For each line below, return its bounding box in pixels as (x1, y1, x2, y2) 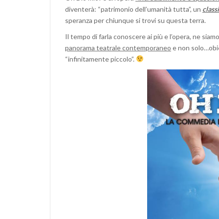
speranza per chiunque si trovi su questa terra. (65, 16, 206, 25)
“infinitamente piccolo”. (65, 55, 136, 64)
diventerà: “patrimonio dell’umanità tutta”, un (65, 5, 202, 14)
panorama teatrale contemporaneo (65, 44, 171, 52)
